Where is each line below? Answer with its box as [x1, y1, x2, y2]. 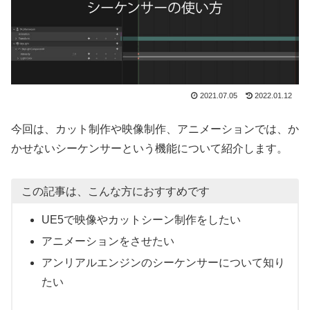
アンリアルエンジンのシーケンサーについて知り [41, 257, 285, 269]
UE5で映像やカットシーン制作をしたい [41, 213, 241, 226]
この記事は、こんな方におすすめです [21, 185, 210, 198]
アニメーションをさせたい [41, 235, 174, 248]
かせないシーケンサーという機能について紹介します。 [11, 143, 288, 155]
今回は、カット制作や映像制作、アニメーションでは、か [11, 123, 299, 136]
